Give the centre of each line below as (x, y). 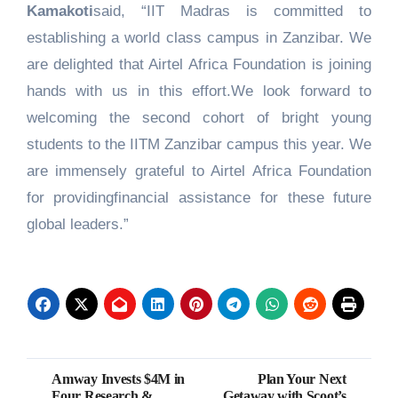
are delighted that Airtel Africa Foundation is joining (199, 65)
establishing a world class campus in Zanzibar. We (199, 38)
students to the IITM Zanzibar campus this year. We (199, 145)
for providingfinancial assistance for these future (199, 198)
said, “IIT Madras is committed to (232, 12)
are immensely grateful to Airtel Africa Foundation (199, 171)
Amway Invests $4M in (119, 379)
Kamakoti (60, 12)
